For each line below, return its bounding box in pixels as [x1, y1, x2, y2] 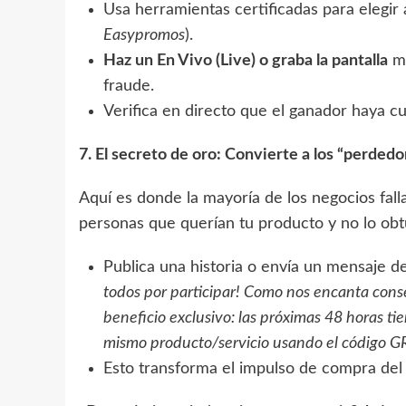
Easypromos [103, 26, 185, 43]
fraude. [103, 77, 154, 94]
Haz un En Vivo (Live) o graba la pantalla [103, 52, 388, 69]
